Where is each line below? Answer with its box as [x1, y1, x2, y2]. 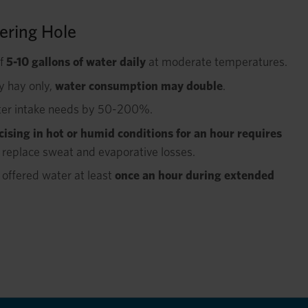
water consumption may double [55, 78, 223, 93]
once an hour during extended [115, 168, 274, 183]
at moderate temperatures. [146, 54, 287, 69]
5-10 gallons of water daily [6, 54, 146, 69]
